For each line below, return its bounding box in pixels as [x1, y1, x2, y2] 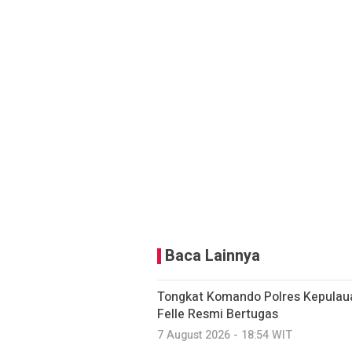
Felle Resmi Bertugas [157, 304, 278, 324]
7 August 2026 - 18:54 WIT [157, 326, 292, 343]
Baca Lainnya [165, 244, 260, 267]
